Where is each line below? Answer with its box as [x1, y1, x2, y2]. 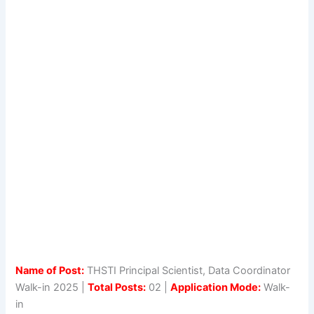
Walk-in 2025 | [15, 280, 88, 294]
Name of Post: [15, 264, 85, 277]
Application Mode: [170, 280, 261, 294]
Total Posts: [88, 280, 146, 294]
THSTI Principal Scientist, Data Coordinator [84, 264, 291, 277]
